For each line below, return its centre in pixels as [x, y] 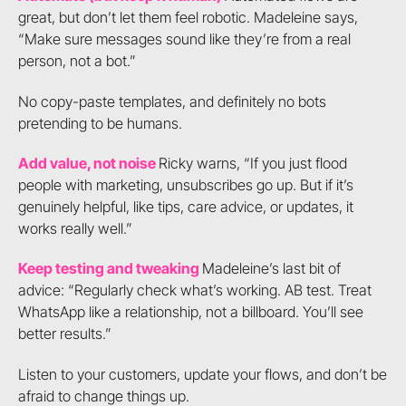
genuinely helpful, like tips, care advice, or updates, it [185, 207]
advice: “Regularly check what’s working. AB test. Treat [194, 290]
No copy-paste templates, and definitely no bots [172, 101]
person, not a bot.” [77, 61]
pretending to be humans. [100, 123]
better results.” [64, 334]
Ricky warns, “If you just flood [252, 163]
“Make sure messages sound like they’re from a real [184, 39]
